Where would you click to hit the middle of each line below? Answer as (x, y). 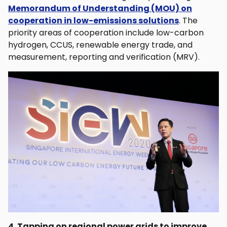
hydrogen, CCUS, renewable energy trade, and (100, 45)
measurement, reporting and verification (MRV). (104, 57)
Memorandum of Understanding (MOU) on (100, 8)
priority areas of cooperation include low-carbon (106, 32)
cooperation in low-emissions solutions (93, 20)
